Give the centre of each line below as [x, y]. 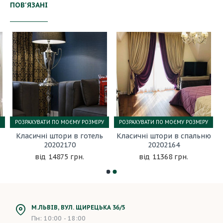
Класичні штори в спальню [164, 136]
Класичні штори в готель [59, 136]
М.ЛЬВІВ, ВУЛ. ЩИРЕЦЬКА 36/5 [78, 207]
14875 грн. [66, 157]
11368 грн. [170, 157]
